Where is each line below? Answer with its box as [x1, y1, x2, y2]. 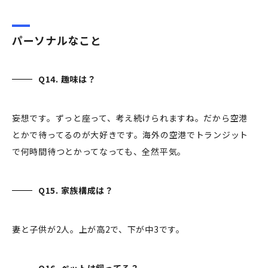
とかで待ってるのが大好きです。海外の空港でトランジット [12, 129, 248, 141]
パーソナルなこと [12, 32, 105, 48]
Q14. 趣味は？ [38, 73, 98, 86]
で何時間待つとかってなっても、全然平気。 [12, 145, 187, 158]
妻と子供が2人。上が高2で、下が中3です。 [12, 223, 185, 236]
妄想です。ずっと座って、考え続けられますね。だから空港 [12, 112, 248, 124]
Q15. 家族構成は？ [38, 184, 120, 197]
